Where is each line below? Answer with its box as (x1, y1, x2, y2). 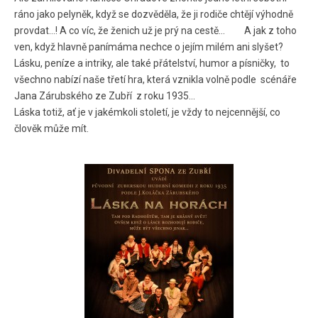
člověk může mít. (14, 123, 89, 135)
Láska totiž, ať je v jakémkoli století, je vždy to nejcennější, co (14, 106, 280, 119)
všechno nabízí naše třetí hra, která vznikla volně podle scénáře (14, 74, 297, 86)
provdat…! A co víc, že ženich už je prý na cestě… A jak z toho (14, 25, 297, 37)
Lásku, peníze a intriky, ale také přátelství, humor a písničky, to (14, 57, 290, 70)
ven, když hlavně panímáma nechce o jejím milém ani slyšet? (14, 41, 283, 53)
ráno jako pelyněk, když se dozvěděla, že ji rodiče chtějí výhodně (14, 9, 293, 21)
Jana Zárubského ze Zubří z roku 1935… (14, 90, 195, 102)
